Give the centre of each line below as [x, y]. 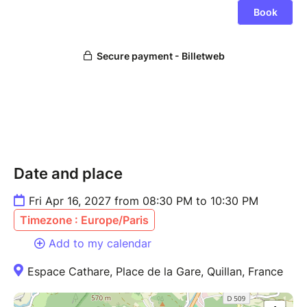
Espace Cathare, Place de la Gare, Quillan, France [155, 271]
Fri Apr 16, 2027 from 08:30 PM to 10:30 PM [144, 200]
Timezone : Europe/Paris [84, 220]
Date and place [68, 173]
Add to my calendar [100, 243]
